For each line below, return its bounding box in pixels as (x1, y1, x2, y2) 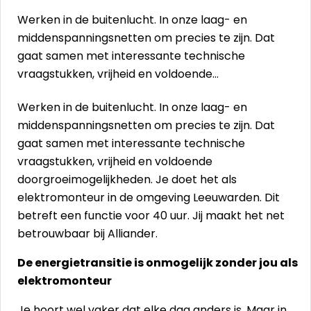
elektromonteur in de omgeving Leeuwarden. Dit (17, 190, 280, 205)
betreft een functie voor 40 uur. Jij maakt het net (17, 208, 285, 224)
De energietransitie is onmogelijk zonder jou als (17, 255, 298, 271)
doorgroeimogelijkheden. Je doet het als (17, 171, 237, 187)
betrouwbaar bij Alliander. (17, 226, 158, 242)
